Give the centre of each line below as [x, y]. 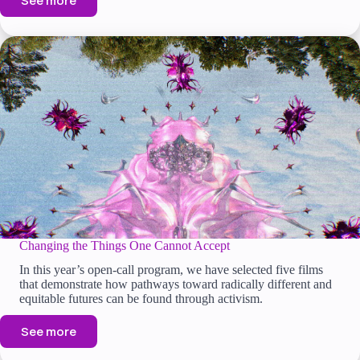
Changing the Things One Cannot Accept [125, 246]
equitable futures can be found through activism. [141, 299]
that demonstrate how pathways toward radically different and [176, 284]
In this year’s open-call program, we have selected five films [171, 270]
